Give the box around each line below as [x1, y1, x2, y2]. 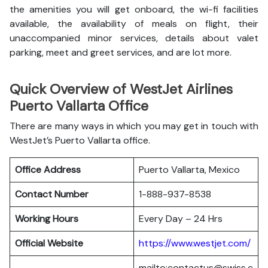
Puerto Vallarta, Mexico [139, 163, 240, 176]
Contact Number [15, 188, 89, 200]
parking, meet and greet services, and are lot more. [10, 46, 232, 59]
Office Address [15, 163, 81, 176]
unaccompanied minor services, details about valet [10, 32, 258, 44]
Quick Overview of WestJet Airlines [10, 80, 233, 98]
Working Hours [15, 212, 78, 225]
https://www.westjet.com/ [139, 237, 251, 249]
